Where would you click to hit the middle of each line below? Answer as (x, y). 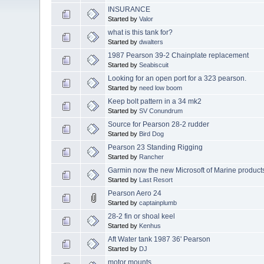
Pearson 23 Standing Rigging (156, 147)
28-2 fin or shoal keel (142, 216)
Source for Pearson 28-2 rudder (159, 124)
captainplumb (158, 202)
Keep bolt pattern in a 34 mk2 (155, 101)
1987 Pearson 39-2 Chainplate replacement (179, 55)
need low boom (161, 88)
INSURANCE (129, 9)
